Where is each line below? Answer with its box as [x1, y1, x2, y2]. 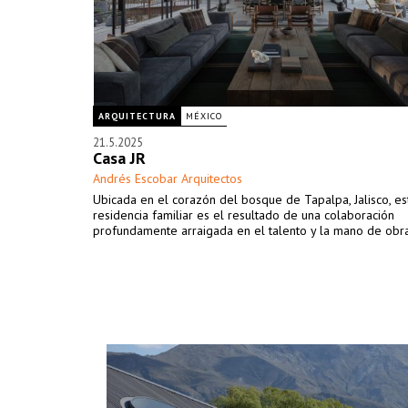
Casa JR [93, 148, 146, 168]
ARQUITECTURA [98, 110, 176, 122]
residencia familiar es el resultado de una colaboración [93, 207, 394, 223]
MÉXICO [186, 110, 222, 122]
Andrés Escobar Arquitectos [93, 170, 242, 187]
